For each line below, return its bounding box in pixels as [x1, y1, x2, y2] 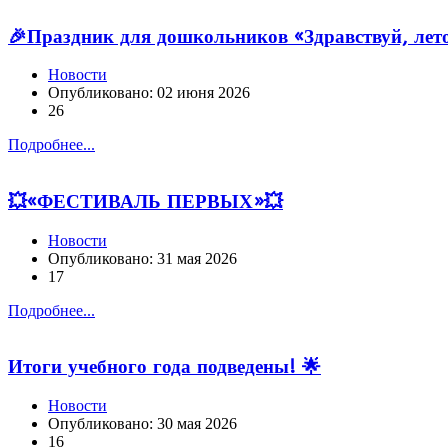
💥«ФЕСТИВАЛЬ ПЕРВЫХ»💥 [8, 190, 283, 213]
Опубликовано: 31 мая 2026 [48, 249, 237, 267]
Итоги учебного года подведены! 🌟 [8, 356, 321, 379]
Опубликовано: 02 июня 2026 [48, 84, 250, 102]
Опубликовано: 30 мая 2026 [48, 415, 237, 433]
